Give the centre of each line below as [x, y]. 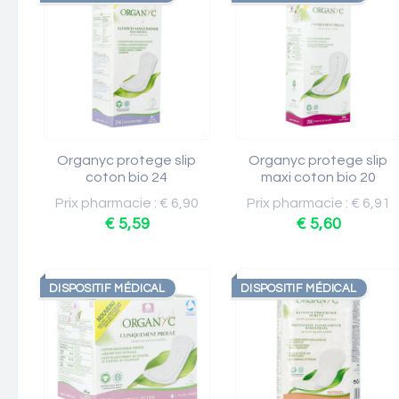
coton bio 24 [127, 177]
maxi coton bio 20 [318, 177]
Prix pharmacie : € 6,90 [127, 203]
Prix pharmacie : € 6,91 [318, 203]
